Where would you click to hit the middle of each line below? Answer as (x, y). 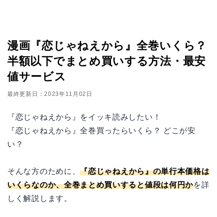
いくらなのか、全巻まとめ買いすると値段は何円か (101, 185)
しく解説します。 (40, 198)
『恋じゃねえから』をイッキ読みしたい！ (84, 117)
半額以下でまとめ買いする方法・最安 (107, 61)
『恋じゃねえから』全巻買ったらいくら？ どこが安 (101, 130)
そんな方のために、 (44, 171)
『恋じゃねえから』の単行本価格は (145, 171)
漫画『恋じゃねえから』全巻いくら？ (107, 45)
